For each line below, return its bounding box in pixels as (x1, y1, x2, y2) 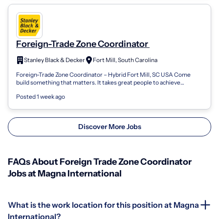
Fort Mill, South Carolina (93, 56, 157, 64)
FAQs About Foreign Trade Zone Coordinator (8, 156, 192, 167)
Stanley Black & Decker (24, 56, 85, 64)
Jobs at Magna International (8, 168, 122, 179)
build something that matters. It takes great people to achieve (16, 78, 180, 86)
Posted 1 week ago (16, 92, 65, 100)
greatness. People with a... (16, 86, 86, 94)
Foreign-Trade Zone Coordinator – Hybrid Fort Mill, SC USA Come (16, 70, 191, 78)
